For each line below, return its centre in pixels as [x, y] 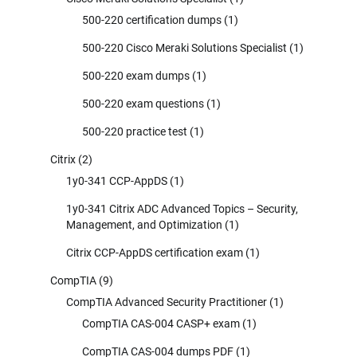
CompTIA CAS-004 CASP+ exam [161, 323]
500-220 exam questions [143, 103]
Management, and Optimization [144, 224]
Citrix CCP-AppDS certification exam [155, 252]
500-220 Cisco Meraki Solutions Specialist [184, 47]
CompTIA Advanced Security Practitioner [167, 302]
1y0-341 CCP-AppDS [117, 180]
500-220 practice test [135, 131]
